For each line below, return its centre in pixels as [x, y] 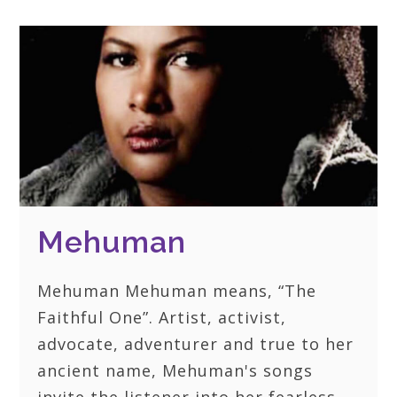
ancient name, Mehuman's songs [175, 371]
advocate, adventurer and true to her [196, 344]
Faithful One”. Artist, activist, [162, 318]
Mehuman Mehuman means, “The [177, 291]
